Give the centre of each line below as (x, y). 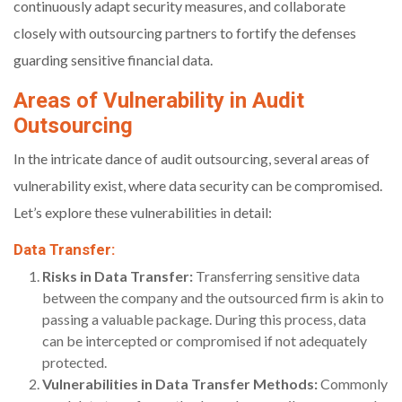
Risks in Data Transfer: (118, 276)
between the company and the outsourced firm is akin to (213, 298)
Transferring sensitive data (276, 276)
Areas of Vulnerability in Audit (159, 101)
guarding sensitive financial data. (113, 60)
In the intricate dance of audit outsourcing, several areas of (192, 159)
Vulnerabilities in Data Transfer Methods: (180, 384)
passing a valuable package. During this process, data (204, 319)
